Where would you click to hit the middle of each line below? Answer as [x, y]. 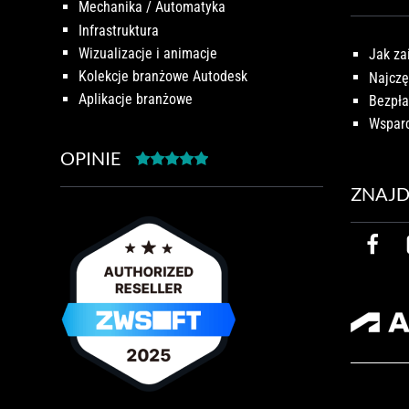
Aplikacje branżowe [136, 99]
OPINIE [91, 158]
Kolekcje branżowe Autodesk [163, 76]
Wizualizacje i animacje [148, 53]
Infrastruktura [119, 30]
